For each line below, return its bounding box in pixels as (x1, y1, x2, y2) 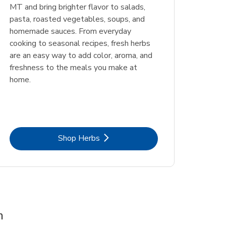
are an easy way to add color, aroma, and (9, 50, 152, 62)
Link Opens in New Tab (83, 132, 165, 144)
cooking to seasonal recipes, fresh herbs (9, 38, 150, 49)
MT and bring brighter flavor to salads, (9, 2, 145, 13)
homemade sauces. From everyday (9, 26, 131, 37)
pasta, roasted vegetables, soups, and (9, 14, 145, 25)
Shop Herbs (58, 133, 100, 144)
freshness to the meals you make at (9, 62, 137, 74)
